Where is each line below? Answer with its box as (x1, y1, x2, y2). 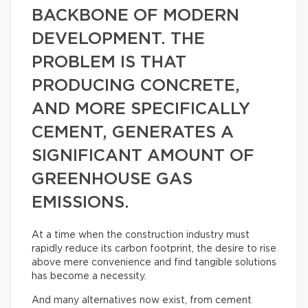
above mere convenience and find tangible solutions (32, 258, 276, 267)
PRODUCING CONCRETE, (32, 78, 240, 94)
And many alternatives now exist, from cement (32, 296, 252, 305)
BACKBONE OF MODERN (32, 8, 239, 24)
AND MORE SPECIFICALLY (32, 101, 250, 118)
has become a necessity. (32, 272, 146, 281)
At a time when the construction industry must (32, 230, 250, 240)
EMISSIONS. (32, 195, 129, 211)
